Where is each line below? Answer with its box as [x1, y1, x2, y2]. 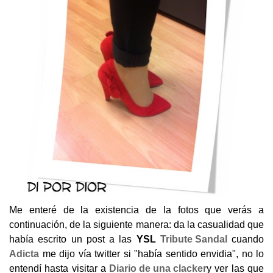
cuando [227, 233, 264, 244]
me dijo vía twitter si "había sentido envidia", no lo [39, 248, 264, 259]
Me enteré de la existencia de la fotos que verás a [9, 204, 264, 215]
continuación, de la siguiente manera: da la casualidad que [9, 219, 264, 230]
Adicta [9, 248, 39, 259]
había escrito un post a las [9, 233, 136, 244]
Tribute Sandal [160, 233, 227, 244]
